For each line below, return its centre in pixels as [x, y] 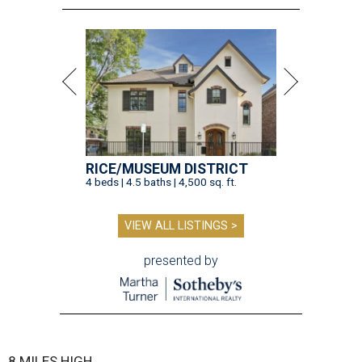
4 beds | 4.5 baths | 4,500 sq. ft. [161, 182]
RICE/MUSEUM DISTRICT [167, 169]
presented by [181, 261]
